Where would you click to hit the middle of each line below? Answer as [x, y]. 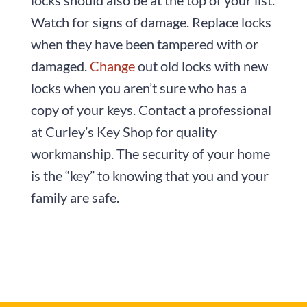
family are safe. [75, 197]
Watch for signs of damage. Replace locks [151, 22]
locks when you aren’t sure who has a [138, 87]
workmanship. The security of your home [150, 153]
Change [112, 65]
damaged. [60, 65]
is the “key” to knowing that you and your [149, 175]
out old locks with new [201, 65]
